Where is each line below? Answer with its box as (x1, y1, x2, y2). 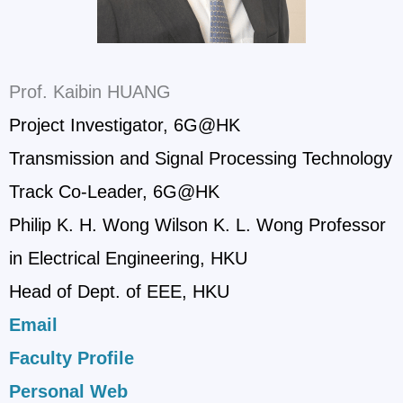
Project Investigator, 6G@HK (9, 115, 240, 136)
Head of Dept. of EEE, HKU (9, 282, 229, 302)
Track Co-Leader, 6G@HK (9, 182, 219, 202)
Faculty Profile (9, 348, 134, 369)
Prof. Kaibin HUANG (9, 82, 171, 103)
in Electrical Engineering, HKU (9, 248, 247, 269)
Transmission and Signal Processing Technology (9, 148, 392, 169)
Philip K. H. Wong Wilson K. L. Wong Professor (9, 215, 386, 236)
